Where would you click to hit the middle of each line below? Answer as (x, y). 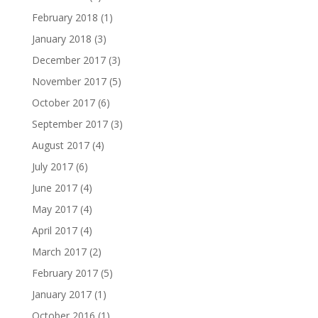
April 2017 (54, 231)
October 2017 (63, 103)
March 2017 (59, 252)
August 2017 (60, 146)
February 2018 (65, 18)
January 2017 (61, 295)
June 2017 (54, 188)
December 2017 (68, 60)
